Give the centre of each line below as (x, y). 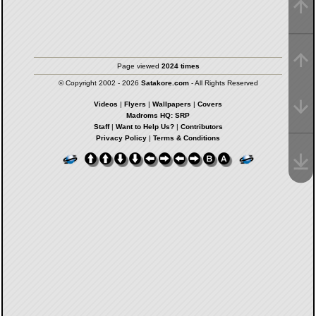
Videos (106, 104)
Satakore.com (165, 83)
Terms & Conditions (187, 138)
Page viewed (139, 66)
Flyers (135, 104)
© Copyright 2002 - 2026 (99, 83)
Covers (210, 104)
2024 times (180, 66)
